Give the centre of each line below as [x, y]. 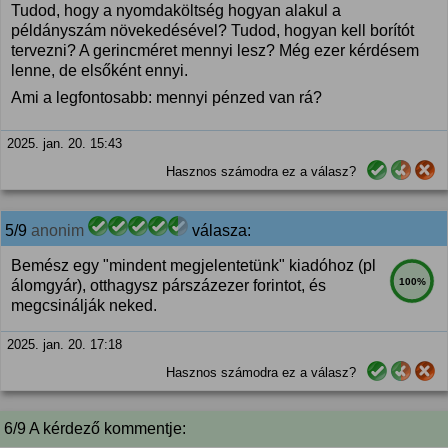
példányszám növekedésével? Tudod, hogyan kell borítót [212, 30]
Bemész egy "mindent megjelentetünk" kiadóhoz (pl [193, 265]
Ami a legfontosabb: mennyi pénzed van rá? [166, 97]
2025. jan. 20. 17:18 [64, 344]
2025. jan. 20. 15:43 [64, 143]
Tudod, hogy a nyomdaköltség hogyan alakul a [176, 10]
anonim [57, 230]
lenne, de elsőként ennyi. [99, 70]
